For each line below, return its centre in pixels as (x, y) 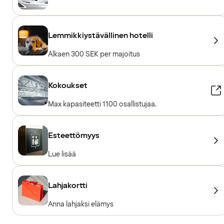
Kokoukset (68, 85)
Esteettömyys (74, 135)
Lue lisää (62, 154)
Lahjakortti (68, 185)
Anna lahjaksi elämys (81, 204)
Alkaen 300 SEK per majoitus (94, 54)
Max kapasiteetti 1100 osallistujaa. (102, 104)
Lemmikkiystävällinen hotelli (100, 35)
